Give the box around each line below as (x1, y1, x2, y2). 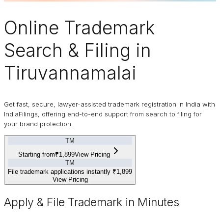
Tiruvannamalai (4, 61, 137, 84)
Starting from (18, 151, 55, 159)
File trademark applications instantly (8, 168, 112, 176)
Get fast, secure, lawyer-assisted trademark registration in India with (4, 100, 215, 109)
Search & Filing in (4, 39, 151, 61)
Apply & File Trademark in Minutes (4, 195, 179, 210)
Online (4, 16, 64, 39)
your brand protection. (4, 120, 73, 128)
